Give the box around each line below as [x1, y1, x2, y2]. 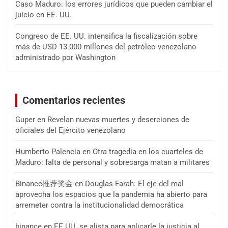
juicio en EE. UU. [15, 10, 72, 20]
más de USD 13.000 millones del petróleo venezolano [15, 42, 196, 52]
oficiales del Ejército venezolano [15, 126, 126, 135]
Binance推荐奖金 [15, 179, 73, 189]
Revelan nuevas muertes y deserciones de [47, 115, 189, 125]
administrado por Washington [15, 53, 116, 63]
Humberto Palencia [15, 147, 80, 157]
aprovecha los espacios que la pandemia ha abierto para [15, 190, 207, 199]
